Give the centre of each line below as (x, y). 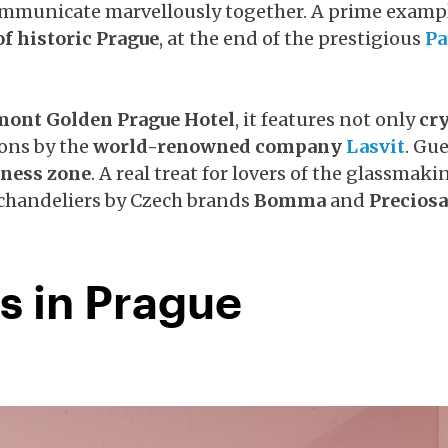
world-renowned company (217, 146)
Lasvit (375, 146)
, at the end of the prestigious (292, 38)
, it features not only (327, 119)
